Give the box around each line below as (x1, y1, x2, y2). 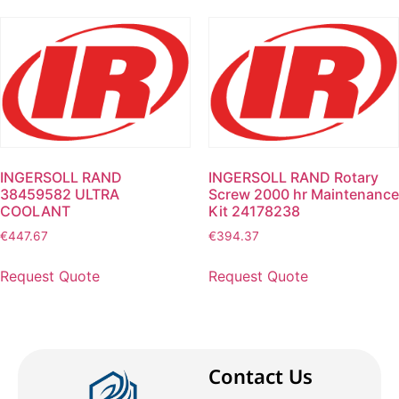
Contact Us (208, 362, 313, 389)
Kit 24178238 (208, 201, 300, 220)
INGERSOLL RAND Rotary (208, 167, 379, 186)
